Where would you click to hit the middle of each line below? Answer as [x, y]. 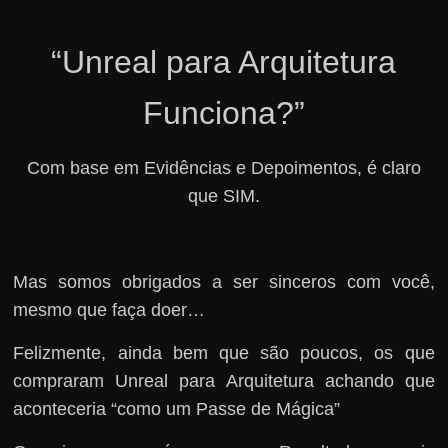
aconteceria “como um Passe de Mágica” [177, 408]
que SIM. [223, 195]
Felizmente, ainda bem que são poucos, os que [224, 352]
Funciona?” [223, 112]
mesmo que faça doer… [109, 309]
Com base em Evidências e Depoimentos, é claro [223, 167]
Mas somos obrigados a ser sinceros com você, [224, 281]
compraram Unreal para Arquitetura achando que [224, 380]
